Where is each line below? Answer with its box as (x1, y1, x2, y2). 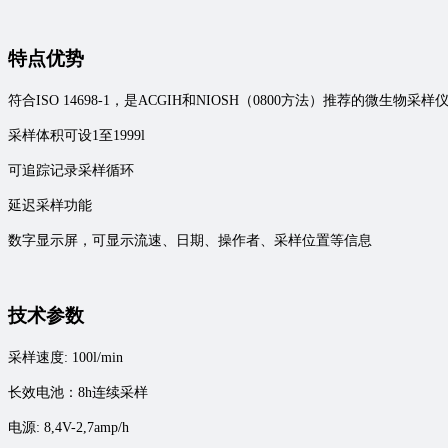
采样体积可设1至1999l (8, 128, 145, 144)
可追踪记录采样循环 (8, 163, 134, 179)
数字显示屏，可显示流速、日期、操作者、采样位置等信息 (8, 233, 372, 249)
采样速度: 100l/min (8, 349, 123, 365)
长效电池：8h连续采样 (8, 384, 148, 400)
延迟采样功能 (8, 198, 92, 214)
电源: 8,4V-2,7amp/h (8, 419, 129, 435)
